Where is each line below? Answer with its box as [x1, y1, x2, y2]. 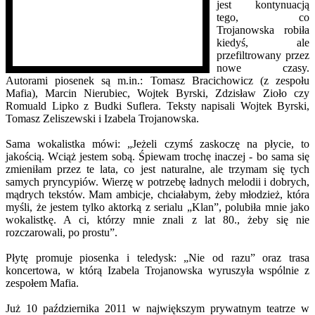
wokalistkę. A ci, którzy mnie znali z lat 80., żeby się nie [6, 213, 309, 226]
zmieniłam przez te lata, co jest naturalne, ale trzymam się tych [6, 162, 309, 175]
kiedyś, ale [217, 36, 309, 49]
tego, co [217, 11, 309, 23]
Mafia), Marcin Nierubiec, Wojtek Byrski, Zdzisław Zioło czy [6, 86, 309, 99]
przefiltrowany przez [217, 49, 309, 61]
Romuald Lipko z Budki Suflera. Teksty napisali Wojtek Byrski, [6, 99, 309, 112]
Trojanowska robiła [217, 23, 309, 36]
